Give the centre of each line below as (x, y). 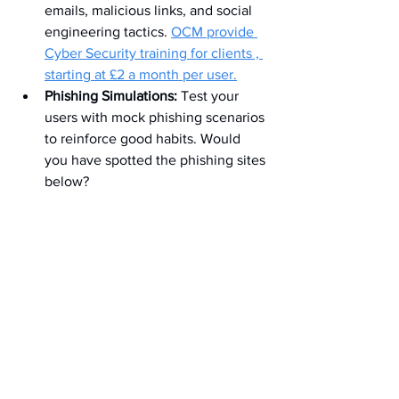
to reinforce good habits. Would (144, 138)
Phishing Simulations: (111, 96)
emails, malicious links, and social (150, 10)
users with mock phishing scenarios (156, 117)
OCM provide (214, 32)
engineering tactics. (108, 32)
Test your (210, 96)
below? (67, 181)
